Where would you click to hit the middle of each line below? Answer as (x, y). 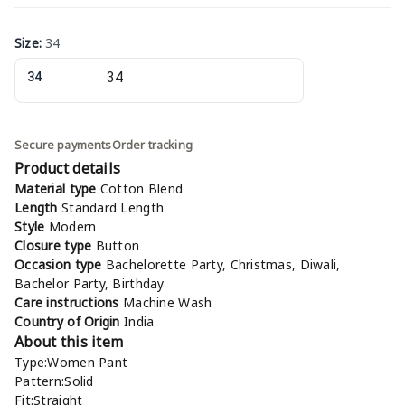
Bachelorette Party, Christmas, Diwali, (223, 264)
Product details (68, 168)
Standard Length (113, 207)
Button (118, 245)
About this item (69, 341)
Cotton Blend (141, 188)
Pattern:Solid (54, 381)
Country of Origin (70, 321)
